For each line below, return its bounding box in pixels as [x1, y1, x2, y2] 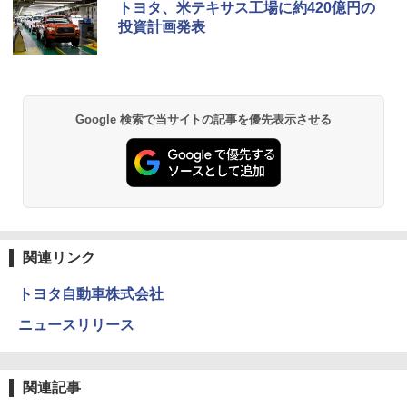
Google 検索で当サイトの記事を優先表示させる [74, 113, 333, 127]
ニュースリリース [18, 316, 134, 333]
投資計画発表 [118, 19, 205, 35]
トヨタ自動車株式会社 [18, 285, 164, 302]
